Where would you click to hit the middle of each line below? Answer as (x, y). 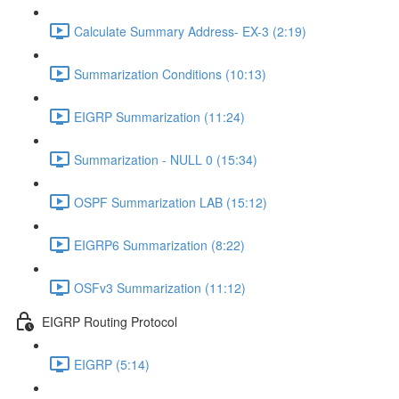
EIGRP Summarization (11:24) (159, 116)
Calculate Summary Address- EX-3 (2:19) (190, 31)
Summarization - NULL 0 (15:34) (166, 159)
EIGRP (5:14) (112, 364)
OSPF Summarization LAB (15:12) (171, 202)
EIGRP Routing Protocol (110, 321)
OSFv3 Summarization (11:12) (160, 287)
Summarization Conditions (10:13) (170, 73)
